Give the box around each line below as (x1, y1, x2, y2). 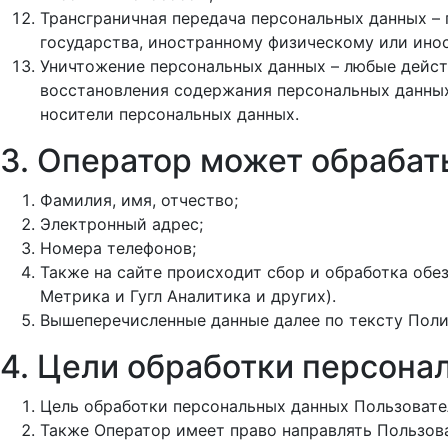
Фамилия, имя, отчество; (40, 189, 238, 210)
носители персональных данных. (40, 103, 299, 124)
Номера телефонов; (40, 237, 196, 258)
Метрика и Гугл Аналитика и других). (40, 285, 336, 306)
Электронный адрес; (40, 213, 203, 234)
